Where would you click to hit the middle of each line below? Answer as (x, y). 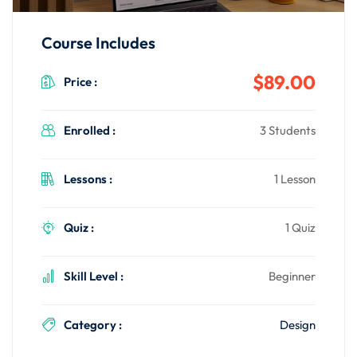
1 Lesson (295, 179)
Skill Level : (94, 276)
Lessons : (88, 179)
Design (298, 325)
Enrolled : (90, 130)
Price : (80, 82)
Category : (93, 325)
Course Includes (98, 43)
